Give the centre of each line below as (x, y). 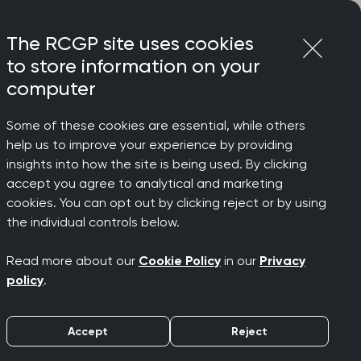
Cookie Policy (180, 261)
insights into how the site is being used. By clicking (157, 164)
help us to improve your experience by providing (149, 145)
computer (51, 89)
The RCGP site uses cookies (130, 44)
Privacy (282, 261)
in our (240, 261)
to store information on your (133, 66)
